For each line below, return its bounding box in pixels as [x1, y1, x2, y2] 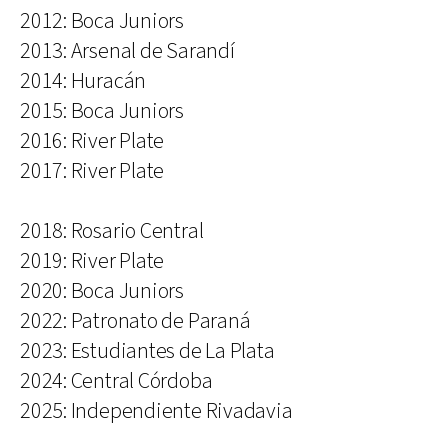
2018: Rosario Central [20, 216, 204, 246]
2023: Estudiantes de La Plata [20, 336, 275, 366]
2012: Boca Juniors [20, 6, 185, 36]
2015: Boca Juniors [20, 96, 185, 126]
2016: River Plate [20, 126, 165, 156]
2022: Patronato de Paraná [20, 306, 251, 336]
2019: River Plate [20, 246, 165, 276]
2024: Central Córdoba [20, 366, 213, 396]
